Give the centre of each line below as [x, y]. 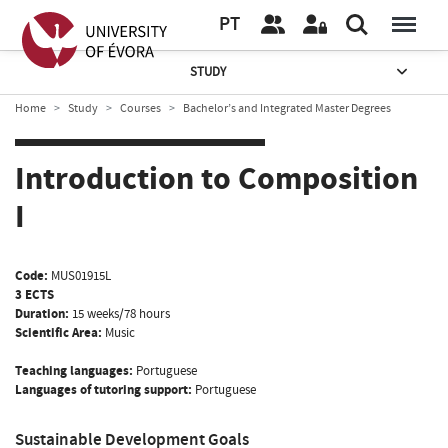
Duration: [42, 313]
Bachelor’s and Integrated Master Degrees [287, 108]
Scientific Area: [58, 332]
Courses [140, 108]
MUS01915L [81, 275]
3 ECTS [34, 294]
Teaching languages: [74, 370]
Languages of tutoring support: [103, 389]
